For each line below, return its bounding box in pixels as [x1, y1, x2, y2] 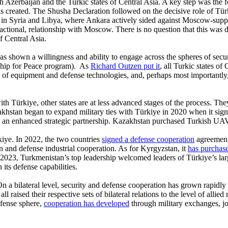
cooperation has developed [44, 198, 129, 208]
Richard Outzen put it [91, 61, 160, 70]
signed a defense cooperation [102, 134, 194, 144]
